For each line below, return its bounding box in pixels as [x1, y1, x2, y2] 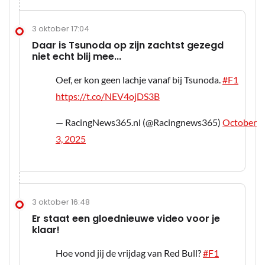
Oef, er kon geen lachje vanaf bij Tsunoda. [56, 74, 222, 86]
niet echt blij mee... [32, 50, 121, 64]
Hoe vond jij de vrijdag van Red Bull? [56, 247, 203, 259]
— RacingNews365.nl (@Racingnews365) [56, 117, 222, 128]
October [222, 117, 257, 128]
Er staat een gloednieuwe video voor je [32, 212, 220, 226]
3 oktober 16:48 [32, 196, 90, 208]
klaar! [32, 223, 60, 237]
